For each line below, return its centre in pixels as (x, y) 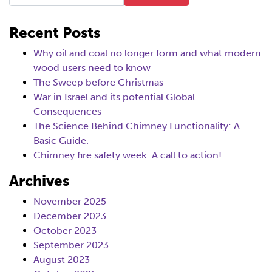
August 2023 (62, 260)
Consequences (67, 111)
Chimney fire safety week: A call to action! (127, 155)
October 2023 (65, 230)
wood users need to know (92, 68)
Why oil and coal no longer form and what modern (147, 53)
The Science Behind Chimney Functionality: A (137, 126)
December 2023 (70, 216)
